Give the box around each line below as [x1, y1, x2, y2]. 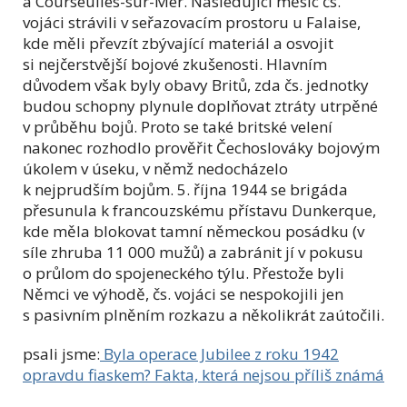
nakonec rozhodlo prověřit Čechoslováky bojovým [23, 137, 380, 159]
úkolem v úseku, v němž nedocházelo [23, 158, 288, 180]
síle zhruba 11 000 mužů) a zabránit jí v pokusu [23, 242, 363, 263]
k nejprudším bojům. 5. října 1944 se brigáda [23, 179, 348, 201]
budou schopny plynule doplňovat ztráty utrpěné [23, 95, 378, 117]
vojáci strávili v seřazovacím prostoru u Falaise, [23, 12, 361, 34]
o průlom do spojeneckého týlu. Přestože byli [23, 263, 344, 284]
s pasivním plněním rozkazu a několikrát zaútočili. [23, 304, 384, 326]
